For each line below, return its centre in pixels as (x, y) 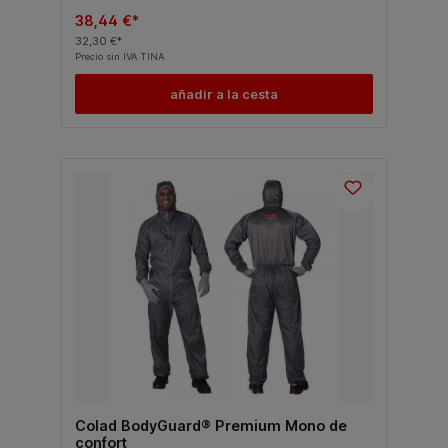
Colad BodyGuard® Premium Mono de (210, 425)
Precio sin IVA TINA (119, 57)
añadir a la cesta (224, 94)
